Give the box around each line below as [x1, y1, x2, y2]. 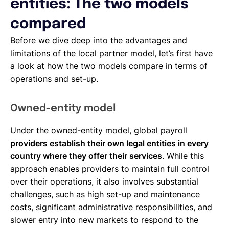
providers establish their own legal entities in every [10, 138, 209, 148]
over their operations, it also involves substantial [10, 176, 198, 187]
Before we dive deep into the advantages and [10, 35, 187, 45]
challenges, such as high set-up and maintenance [10, 189, 200, 199]
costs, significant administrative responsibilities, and [10, 201, 212, 212]
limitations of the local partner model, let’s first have [10, 48, 213, 58]
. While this [162, 150, 204, 161]
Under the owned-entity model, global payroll [10, 125, 187, 135]
